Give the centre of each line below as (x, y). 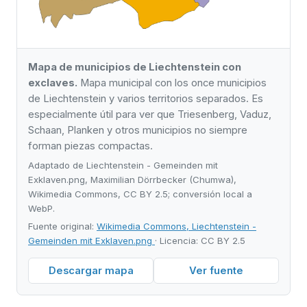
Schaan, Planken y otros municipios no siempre (138, 131)
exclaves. (53, 83)
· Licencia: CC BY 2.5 (200, 241)
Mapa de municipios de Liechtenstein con (135, 67)
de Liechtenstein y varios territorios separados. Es (146, 99)
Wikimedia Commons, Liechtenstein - (176, 226)
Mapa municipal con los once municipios (172, 83)
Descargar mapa (91, 270)
